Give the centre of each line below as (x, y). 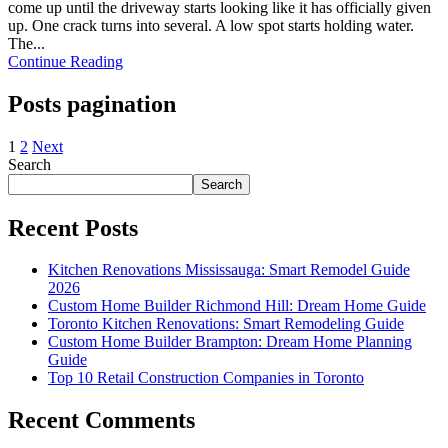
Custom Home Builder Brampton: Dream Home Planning (230, 342)
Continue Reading (65, 61)
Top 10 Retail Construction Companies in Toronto (206, 378)
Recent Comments (101, 420)
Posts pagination (92, 103)
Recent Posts (73, 227)
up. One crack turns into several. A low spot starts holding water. (211, 25)
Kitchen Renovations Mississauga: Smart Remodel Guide (229, 270)
